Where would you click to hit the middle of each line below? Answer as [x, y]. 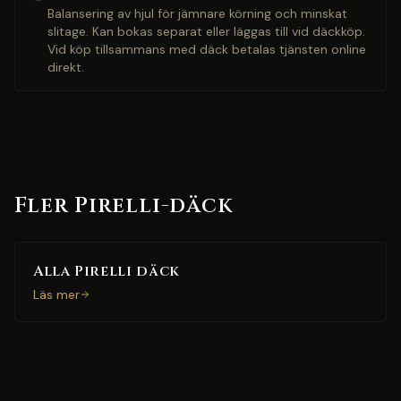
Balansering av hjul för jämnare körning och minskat [197, 13]
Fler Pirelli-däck [124, 206]
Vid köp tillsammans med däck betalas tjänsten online [207, 49]
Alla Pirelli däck [107, 271]
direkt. [66, 67]
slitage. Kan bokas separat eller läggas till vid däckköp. [206, 31]
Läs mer [56, 294]
